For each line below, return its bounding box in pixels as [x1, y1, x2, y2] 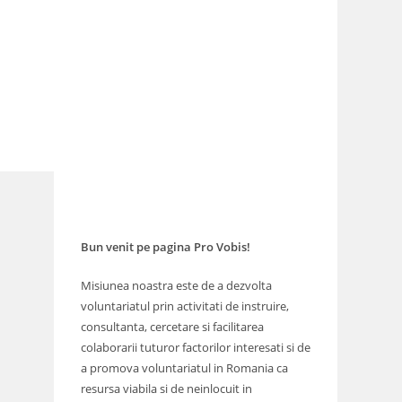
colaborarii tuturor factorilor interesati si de [81, 339, 310, 356]
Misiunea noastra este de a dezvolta [81, 277, 272, 294]
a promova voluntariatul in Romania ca [81, 360, 288, 377]
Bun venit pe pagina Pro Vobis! [81, 239, 250, 256]
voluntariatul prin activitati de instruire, [81, 298, 289, 315]
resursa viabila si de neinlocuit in [81, 380, 252, 398]
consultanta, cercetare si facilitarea [81, 319, 264, 336]
